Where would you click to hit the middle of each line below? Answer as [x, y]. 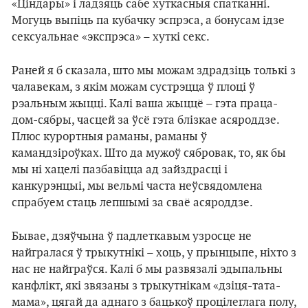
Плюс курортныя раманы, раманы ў [109, 137]
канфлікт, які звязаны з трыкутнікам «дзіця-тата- [146, 286]
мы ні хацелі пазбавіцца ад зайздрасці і [120, 170]
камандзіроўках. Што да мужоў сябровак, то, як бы [149, 153]
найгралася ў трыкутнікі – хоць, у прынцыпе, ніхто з [154, 253]
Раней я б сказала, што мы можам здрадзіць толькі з [154, 71]
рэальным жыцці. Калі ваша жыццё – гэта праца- [145, 104]
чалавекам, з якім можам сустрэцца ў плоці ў [133, 87]
